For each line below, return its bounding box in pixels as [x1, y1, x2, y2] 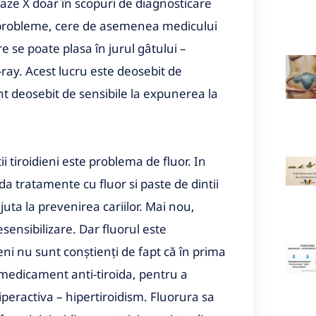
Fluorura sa [150, 288, 214, 305]
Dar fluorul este [79, 220, 166, 237]
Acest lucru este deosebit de [25, 62, 182, 79]
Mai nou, [145, 197, 195, 214]
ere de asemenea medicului [61, 17, 217, 34]
